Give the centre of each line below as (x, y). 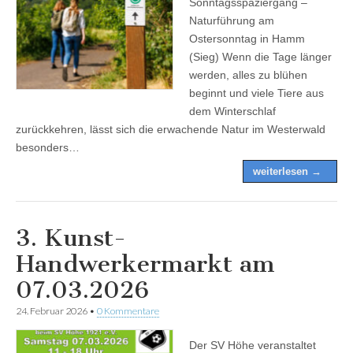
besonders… (48, 147)
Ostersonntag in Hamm (247, 38)
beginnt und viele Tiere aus (256, 93)
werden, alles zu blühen (248, 74)
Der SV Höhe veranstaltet (253, 345)
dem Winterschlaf (232, 111)
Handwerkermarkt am (145, 264)
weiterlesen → (287, 171)
